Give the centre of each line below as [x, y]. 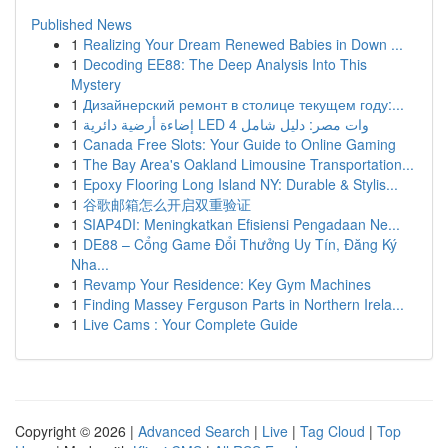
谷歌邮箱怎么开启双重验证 [167, 204]
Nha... [90, 264]
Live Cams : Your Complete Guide [190, 324]
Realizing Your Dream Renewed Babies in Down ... [243, 44]
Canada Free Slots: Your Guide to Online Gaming [239, 144]
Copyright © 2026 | [76, 431]
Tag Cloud [332, 431]
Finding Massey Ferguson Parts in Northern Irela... [243, 304]
